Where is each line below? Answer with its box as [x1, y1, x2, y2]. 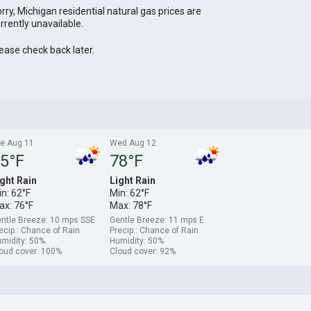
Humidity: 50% [109, 235, 164, 246]
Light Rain [109, 174, 155, 186]
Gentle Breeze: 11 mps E [109, 215, 204, 225]
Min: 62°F [109, 187, 149, 199]
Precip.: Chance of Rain [109, 225, 199, 235]
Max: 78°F [109, 199, 152, 211]
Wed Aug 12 [109, 137, 156, 148]
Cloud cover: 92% [109, 246, 176, 256]
